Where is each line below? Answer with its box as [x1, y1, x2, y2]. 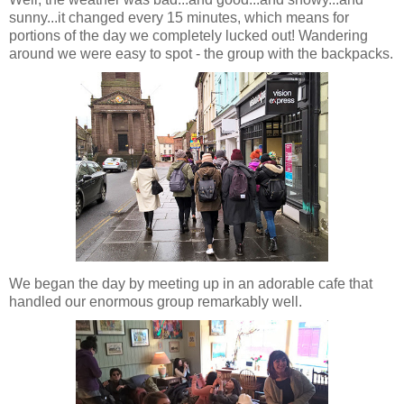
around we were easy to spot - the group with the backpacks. [9, 45, 393, 61]
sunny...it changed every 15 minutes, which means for [9, 9, 349, 25]
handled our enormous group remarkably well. [9, 293, 302, 309]
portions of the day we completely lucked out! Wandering [9, 27, 368, 43]
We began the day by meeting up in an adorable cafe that [9, 275, 372, 291]
